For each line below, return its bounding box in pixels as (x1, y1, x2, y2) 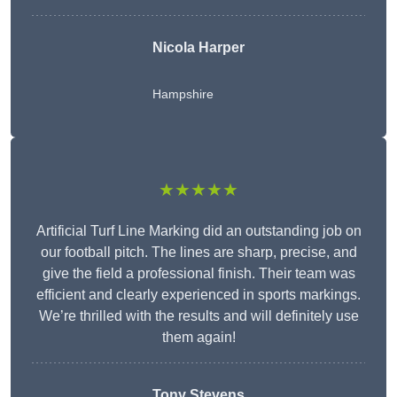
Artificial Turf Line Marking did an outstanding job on (35, 223, 362, 239)
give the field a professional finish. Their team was (42, 266, 355, 282)
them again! (161, 330, 236, 346)
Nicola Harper (152, 40, 245, 56)
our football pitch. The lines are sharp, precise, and (40, 245, 357, 261)
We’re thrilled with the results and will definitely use (38, 308, 359, 324)
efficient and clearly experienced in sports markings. (36, 287, 361, 303)
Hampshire (152, 87, 214, 102)
